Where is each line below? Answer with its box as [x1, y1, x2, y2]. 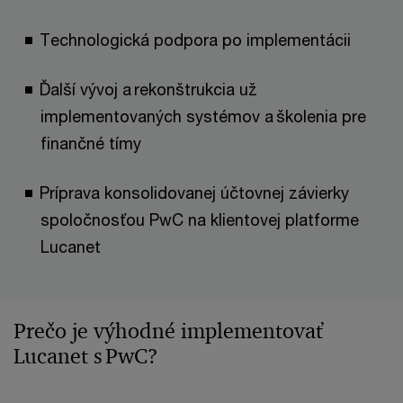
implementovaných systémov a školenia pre [40, 106, 366, 127]
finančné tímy [40, 133, 141, 154]
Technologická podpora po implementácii [40, 30, 351, 50]
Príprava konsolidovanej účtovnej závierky [40, 183, 349, 203]
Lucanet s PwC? [13, 343, 158, 371]
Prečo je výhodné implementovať [13, 318, 323, 345]
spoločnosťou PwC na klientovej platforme [40, 210, 359, 230]
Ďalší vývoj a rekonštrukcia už [40, 79, 257, 100]
